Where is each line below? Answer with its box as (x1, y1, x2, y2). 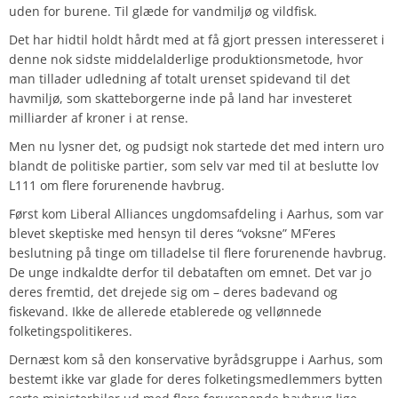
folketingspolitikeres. (9, 322, 132, 340)
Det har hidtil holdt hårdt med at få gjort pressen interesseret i (9, 31, 385, 49)
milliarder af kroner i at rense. (9, 109, 188, 127)
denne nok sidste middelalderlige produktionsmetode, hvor (9, 51, 363, 68)
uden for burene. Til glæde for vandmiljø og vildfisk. (9, 3, 317, 20)
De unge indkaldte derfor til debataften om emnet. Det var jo (9, 264, 371, 282)
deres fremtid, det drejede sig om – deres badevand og (9, 283, 338, 301)
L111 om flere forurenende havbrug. (9, 177, 225, 195)
